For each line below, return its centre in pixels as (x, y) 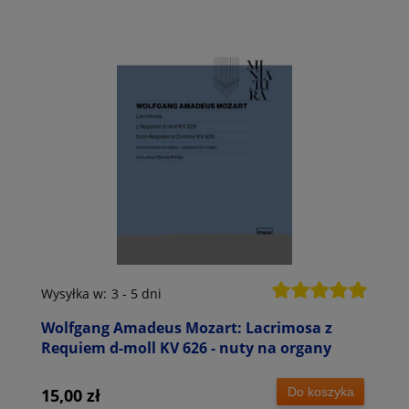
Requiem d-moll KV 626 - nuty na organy (186, 348)
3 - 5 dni (136, 294)
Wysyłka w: (74, 294)
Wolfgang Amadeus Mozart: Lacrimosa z (187, 328)
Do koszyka (320, 391)
